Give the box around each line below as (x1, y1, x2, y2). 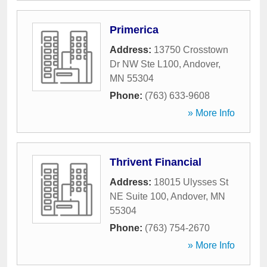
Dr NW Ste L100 (110, 59, 179, 69)
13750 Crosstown (154, 45, 228, 55)
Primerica (110, 24, 159, 36)
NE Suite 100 (110, 191, 166, 201)
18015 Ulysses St (154, 177, 228, 187)
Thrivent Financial (110, 156, 201, 168)
